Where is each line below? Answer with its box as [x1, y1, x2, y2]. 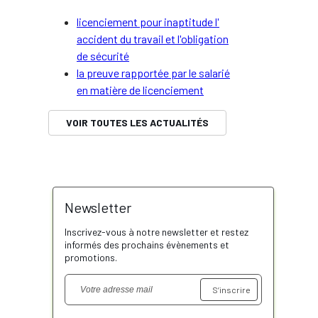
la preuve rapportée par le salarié [77, 66, 230, 79]
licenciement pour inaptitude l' [77, 15, 219, 28]
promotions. [64, 251, 117, 263]
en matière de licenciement [77, 83, 204, 97]
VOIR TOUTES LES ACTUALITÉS [66, 116, 209, 128]
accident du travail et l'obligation [77, 32, 229, 45]
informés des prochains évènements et [64, 238, 229, 251]
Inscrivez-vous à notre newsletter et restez [64, 226, 248, 238]
